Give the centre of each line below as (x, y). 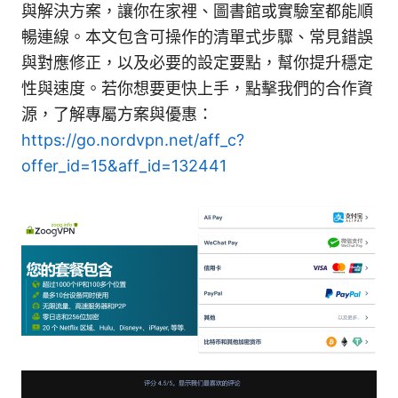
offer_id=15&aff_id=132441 (124, 165)
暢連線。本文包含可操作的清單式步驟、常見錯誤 (197, 36)
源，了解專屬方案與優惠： (117, 114)
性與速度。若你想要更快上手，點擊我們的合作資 (197, 88)
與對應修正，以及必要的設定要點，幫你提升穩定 (197, 62)
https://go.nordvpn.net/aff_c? (133, 139)
